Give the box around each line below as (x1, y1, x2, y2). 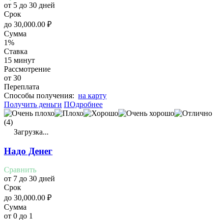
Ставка (4, 47, 27, 55)
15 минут (4, 55, 35, 64)
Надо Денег (4, 145, 53, 156)
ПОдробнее (64, 100, 103, 109)
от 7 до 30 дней (4, 174, 55, 183)
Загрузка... (12, 127, 49, 136)
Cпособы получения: (4, 91, 78, 100)
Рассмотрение (4, 64, 51, 73)
